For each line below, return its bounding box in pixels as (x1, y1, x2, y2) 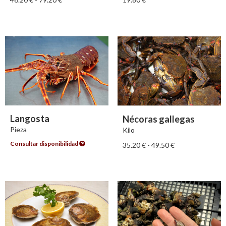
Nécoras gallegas (122, 113, 195, 125)
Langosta (10, 112, 49, 124)
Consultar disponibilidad (10, 139, 79, 147)
